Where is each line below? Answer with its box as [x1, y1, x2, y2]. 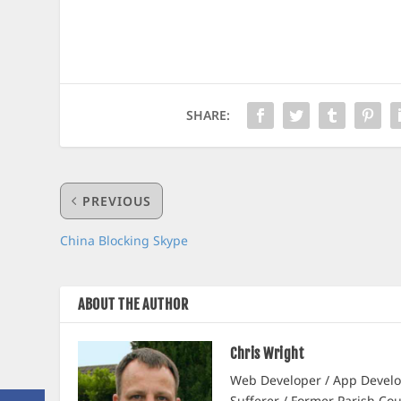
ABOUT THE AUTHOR [78, 295, 189, 314]
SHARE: [185, 107, 230, 124]
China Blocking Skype [60, 232, 189, 250]
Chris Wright [230, 345, 304, 363]
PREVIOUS [82, 192, 152, 210]
